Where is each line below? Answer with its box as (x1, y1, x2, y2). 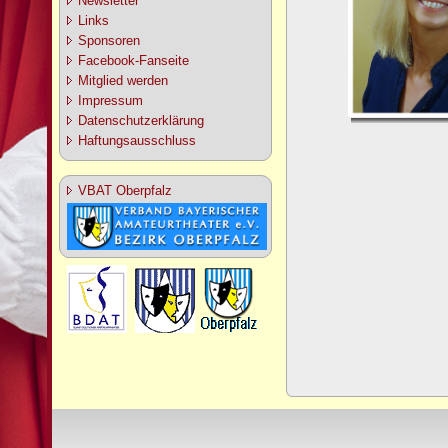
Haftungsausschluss (78, 133, 196, 148)
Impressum (78, 93, 143, 108)
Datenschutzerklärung (78, 113, 204, 128)
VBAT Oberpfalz (78, 183, 172, 198)
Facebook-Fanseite (78, 53, 189, 68)
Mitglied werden (78, 73, 168, 88)
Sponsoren (78, 33, 140, 48)
